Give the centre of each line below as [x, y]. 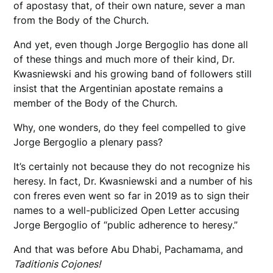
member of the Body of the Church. [97, 103]
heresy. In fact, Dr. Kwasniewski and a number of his [133, 181]
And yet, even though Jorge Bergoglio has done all [131, 45]
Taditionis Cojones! [60, 264]
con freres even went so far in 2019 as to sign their [132, 196]
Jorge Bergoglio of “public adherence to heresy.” [127, 225]
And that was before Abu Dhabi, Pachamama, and [129, 250]
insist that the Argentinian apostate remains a [119, 89]
